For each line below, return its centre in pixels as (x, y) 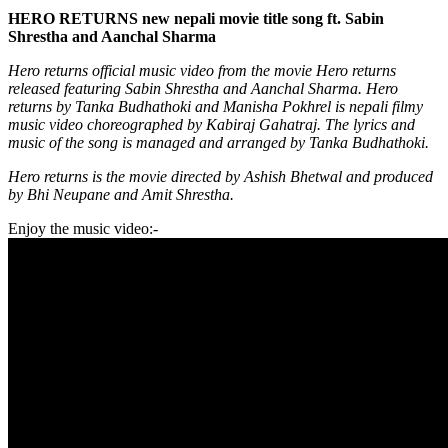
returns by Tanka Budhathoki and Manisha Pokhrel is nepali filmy (215, 106)
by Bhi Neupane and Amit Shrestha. (121, 194)
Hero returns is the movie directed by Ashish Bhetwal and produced (220, 176)
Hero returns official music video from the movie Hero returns (202, 70)
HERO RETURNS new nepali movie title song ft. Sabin (196, 18)
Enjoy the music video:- (83, 228)
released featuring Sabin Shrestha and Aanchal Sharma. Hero (203, 88)
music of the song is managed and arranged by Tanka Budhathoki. (218, 142)
